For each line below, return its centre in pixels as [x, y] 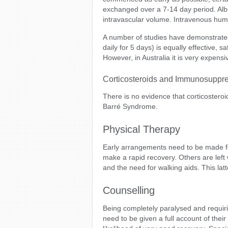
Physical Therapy [141, 129]
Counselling [129, 190]
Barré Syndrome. [130, 106]
